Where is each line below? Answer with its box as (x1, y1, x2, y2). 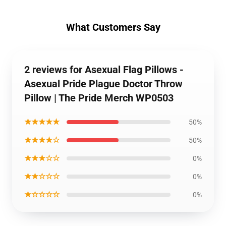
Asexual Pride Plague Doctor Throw (24, 78, 183, 90)
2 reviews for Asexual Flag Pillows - (24, 64, 184, 76)
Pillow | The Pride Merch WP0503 (24, 92, 174, 104)
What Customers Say (66, 21, 160, 33)
